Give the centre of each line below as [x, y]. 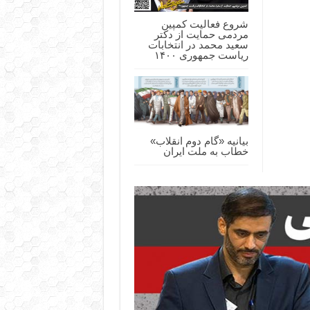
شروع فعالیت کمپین [204, 24]
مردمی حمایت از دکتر [201, 35]
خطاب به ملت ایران [206, 152]
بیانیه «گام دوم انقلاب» [199, 141]
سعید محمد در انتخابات [198, 45]
